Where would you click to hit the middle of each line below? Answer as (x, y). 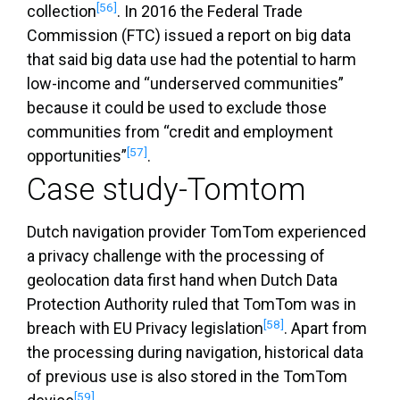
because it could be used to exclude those (177, 108)
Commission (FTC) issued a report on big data (189, 36)
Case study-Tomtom (167, 190)
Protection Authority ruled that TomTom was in (192, 304)
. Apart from (325, 329)
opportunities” (77, 156)
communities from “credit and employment (180, 132)
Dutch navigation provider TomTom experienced (196, 232)
